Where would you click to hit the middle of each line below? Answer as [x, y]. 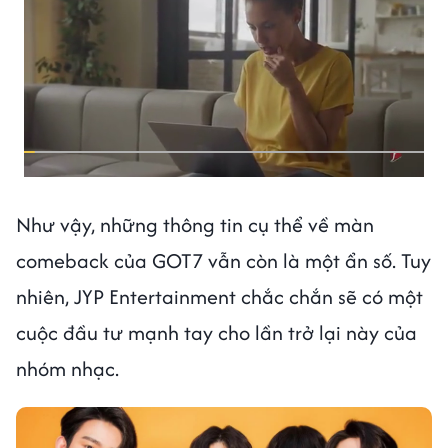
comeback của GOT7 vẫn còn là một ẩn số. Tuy [223, 260]
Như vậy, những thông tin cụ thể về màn [195, 224]
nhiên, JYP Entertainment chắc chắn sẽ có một [219, 296]
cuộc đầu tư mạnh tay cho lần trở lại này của [216, 332]
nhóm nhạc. [67, 368]
